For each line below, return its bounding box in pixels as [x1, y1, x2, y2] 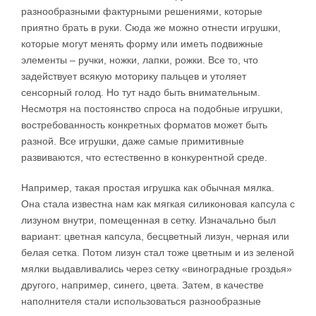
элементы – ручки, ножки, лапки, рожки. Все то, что [21, 54, 258, 66]
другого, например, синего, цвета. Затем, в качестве [21, 279, 264, 291]
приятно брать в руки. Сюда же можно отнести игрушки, [21, 22, 281, 34]
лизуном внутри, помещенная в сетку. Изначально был [21, 214, 276, 226]
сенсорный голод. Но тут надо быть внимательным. [21, 87, 260, 99]
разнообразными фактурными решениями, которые [21, 6, 262, 18]
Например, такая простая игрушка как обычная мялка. [21, 182, 274, 194]
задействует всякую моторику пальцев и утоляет [21, 71, 246, 83]
